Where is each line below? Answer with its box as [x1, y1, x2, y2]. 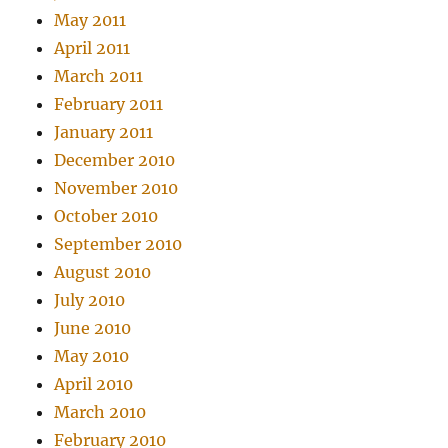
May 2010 [54, 346, 130, 367]
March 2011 [54, 66, 144, 87]
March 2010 [54, 402, 147, 423]
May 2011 [54, 10, 127, 31]
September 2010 [54, 234, 183, 255]
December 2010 [54, 150, 176, 171]
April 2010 [54, 374, 134, 395]
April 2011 [54, 38, 131, 59]
